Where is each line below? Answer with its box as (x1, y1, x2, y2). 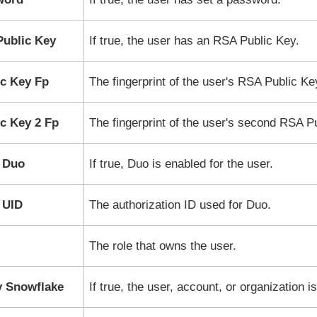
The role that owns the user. (88, 239, 236, 253)
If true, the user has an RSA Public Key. (88, 34, 299, 47)
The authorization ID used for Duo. (88, 198, 271, 212)
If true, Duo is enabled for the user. (88, 157, 273, 171)
